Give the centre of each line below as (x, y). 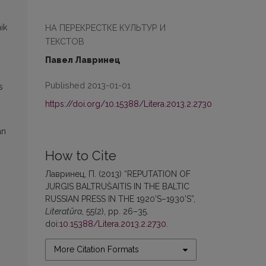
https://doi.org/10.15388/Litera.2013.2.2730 (129, 104)
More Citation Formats (96, 249)
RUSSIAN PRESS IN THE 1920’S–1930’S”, (120, 199)
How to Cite (81, 156)
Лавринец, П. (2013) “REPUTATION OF (118, 174)
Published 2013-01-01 (88, 85)
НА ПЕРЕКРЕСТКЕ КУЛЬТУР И (105, 28)
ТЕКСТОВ (65, 41)
